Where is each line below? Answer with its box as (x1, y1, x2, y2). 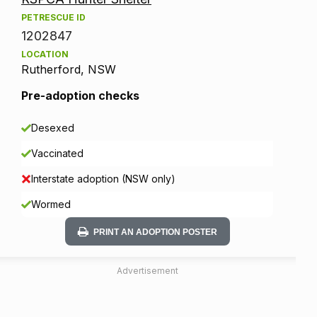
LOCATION (21, 48, 69, 59)
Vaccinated (31, 146, 83, 159)
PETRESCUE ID (21, 11, 86, 23)
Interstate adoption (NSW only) (31, 172, 175, 185)
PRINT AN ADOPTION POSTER (93, 226, 217, 237)
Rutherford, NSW (21, 62, 116, 76)
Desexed (31, 121, 74, 134)
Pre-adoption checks (21, 88, 139, 103)
